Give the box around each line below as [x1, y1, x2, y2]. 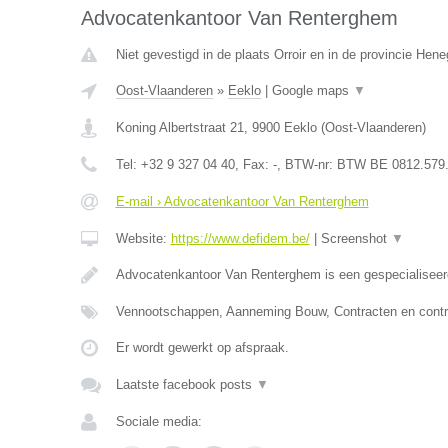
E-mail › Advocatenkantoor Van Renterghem [115, 194, 369, 209]
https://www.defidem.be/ [170, 231, 310, 246]
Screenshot [320, 231, 391, 246]
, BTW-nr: [276, 157, 337, 172]
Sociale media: [115, 414, 202, 429]
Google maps [271, 83, 353, 98]
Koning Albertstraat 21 [115, 120, 244, 135]
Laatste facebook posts [115, 377, 256, 392]
